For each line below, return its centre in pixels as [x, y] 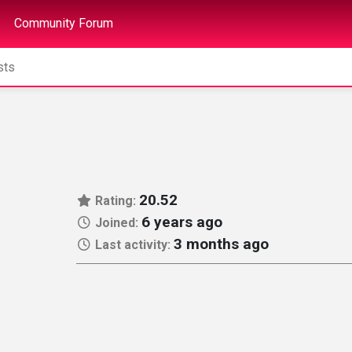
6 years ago [181, 222]
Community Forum [64, 23]
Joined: [116, 223]
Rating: [115, 201]
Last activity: [132, 245]
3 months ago [221, 244]
